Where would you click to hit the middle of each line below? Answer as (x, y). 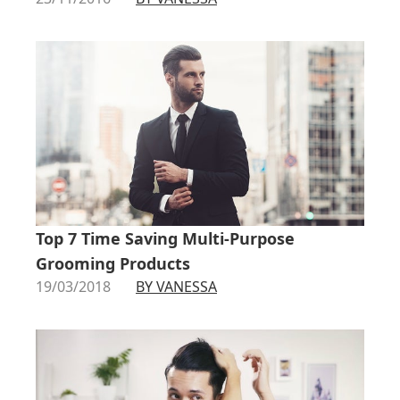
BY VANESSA (176, 287)
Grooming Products (113, 264)
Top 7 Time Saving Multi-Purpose (165, 239)
